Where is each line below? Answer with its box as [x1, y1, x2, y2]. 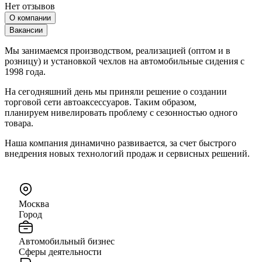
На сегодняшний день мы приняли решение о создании [5, 86, 227, 96]
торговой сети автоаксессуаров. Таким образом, [5, 96, 196, 107]
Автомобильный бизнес [19, 236, 115, 246]
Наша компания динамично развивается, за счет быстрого [5, 137, 236, 148]
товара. [5, 118, 33, 128]
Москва [19, 198, 49, 209]
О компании [9, 13, 51, 22]
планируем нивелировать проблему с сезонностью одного [5, 107, 237, 118]
